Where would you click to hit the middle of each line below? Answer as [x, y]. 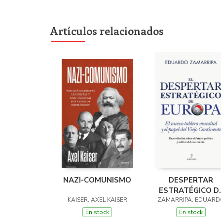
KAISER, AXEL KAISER [97, 200]
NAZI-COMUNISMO [97, 180]
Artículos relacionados [107, 31]
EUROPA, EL [191, 201]
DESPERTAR [191, 180]
